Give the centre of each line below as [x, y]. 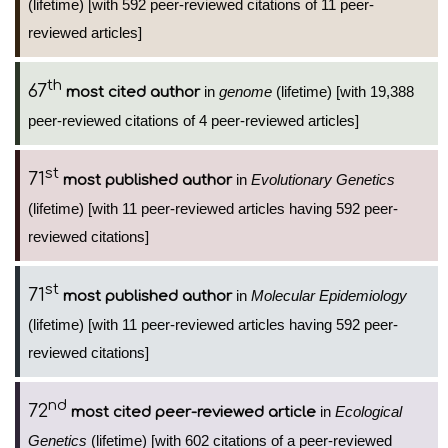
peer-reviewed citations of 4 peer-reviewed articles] [193, 120]
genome [245, 91]
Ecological [368, 411]
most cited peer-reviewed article [193, 412]
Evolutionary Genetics [323, 179]
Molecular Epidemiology [329, 295]
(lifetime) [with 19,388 [343, 91]
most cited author [133, 92]
